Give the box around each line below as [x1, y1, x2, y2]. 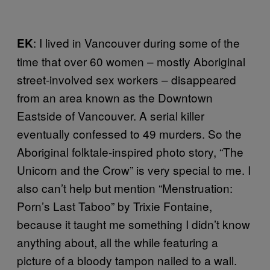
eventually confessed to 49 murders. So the [17, 125, 242, 142]
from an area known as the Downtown [17, 89, 213, 105]
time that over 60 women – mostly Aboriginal [17, 52, 245, 69]
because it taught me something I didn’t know [17, 215, 250, 232]
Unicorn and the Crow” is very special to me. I [17, 161, 251, 178]
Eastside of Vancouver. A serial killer [17, 107, 204, 124]
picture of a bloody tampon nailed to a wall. [17, 251, 237, 268]
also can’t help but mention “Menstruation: [17, 179, 233, 196]
